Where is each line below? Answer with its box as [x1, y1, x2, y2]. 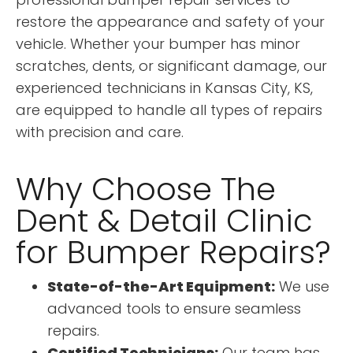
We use [275, 276, 329, 296]
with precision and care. [16, 121, 184, 142]
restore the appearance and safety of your [16, 11, 325, 32]
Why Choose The [16, 166, 276, 211]
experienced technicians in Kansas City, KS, [16, 77, 313, 98]
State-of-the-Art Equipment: [47, 276, 275, 296]
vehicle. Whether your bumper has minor [16, 33, 300, 54]
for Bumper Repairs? [16, 229, 331, 274]
